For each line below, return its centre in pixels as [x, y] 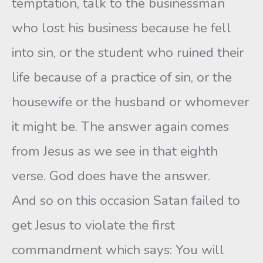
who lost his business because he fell [122, 28]
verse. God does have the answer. [111, 176]
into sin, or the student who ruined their [128, 53]
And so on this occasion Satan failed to [126, 200]
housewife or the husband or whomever [130, 102]
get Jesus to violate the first [93, 225]
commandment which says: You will [118, 250]
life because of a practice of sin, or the [122, 77]
